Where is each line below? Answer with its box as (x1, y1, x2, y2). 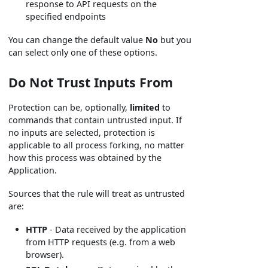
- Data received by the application (47, 224, 187, 236)
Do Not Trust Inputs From (8, 74, 173, 92)
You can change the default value (8, 34, 146, 46)
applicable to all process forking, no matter (8, 139, 185, 151)
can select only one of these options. (8, 47, 158, 59)
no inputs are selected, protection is (8, 127, 156, 139)
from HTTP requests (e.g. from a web (26, 236, 176, 248)
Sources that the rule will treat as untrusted (8, 188, 185, 200)
